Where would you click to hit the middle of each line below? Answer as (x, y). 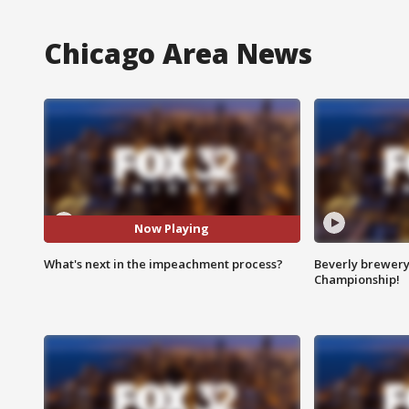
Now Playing (172, 229)
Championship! (357, 279)
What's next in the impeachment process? (163, 263)
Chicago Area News (178, 53)
